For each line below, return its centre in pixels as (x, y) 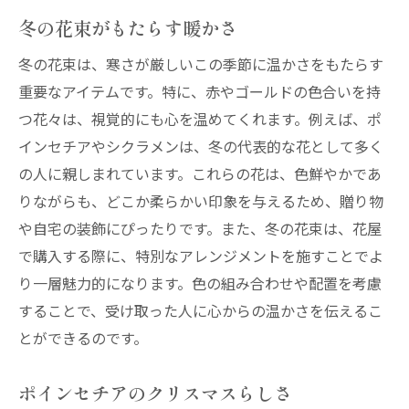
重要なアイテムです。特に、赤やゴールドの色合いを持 (199, 91)
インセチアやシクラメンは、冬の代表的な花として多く (201, 146)
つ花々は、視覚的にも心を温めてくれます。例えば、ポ (200, 119)
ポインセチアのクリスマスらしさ (155, 393)
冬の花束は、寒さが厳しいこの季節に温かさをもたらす (201, 64)
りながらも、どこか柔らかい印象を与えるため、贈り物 (201, 201)
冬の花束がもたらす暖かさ (128, 27)
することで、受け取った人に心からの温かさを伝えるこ (200, 310)
